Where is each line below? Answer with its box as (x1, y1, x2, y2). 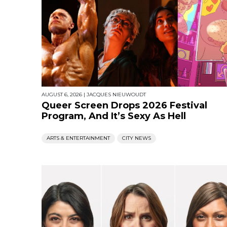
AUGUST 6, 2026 (42, 91, 82, 98)
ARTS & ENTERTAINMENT (47, 135, 110, 142)
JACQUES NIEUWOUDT (87, 91, 146, 98)
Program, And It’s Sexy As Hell (42, 110, 186, 122)
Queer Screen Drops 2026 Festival (42, 100, 207, 111)
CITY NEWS (122, 135, 151, 142)
